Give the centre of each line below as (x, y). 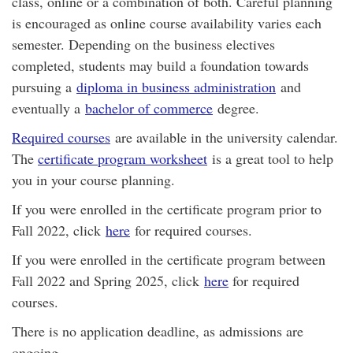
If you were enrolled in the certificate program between (169, 259)
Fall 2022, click (59, 230)
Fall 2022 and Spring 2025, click (108, 281)
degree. (236, 108)
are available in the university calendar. (224, 137)
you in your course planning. (93, 180)
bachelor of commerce (149, 108)
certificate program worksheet (123, 158)
